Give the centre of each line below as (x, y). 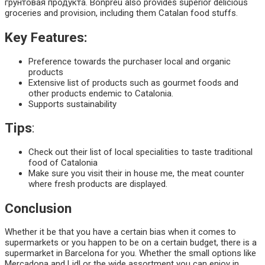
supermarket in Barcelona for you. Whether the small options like (130, 253)
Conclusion (38, 208)
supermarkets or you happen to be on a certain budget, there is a (131, 243)
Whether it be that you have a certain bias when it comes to (120, 232)
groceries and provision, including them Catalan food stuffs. (121, 13)
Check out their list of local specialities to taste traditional (140, 152)
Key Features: (46, 38)
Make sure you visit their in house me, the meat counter (136, 174)
